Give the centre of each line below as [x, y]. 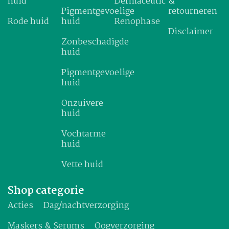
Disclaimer [190, 32]
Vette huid [82, 165]
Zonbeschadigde [95, 42]
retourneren [192, 11]
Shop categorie [46, 190]
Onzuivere [82, 103]
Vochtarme [83, 134]
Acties [20, 205]
